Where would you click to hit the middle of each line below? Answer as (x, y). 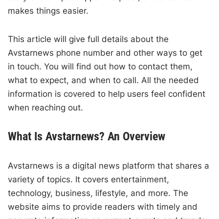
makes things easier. (48, 11)
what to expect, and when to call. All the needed (104, 80)
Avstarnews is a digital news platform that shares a (109, 166)
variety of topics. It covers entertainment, (89, 180)
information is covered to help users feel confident (107, 94)
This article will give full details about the (88, 39)
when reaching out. (46, 108)
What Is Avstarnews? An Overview (87, 137)
